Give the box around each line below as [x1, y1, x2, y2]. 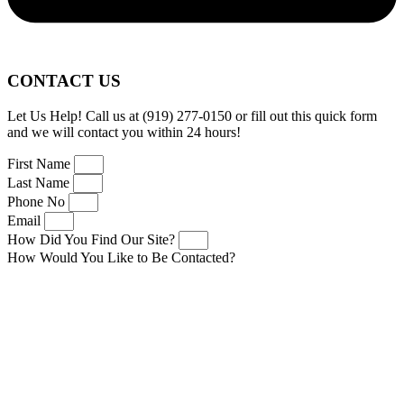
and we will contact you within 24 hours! [7, 124, 241, 140]
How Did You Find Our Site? [7, 231, 179, 247]
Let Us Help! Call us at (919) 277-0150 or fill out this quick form [7, 107, 377, 124]
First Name [7, 155, 74, 171]
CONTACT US [7, 71, 121, 91]
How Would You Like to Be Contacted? [7, 249, 235, 265]
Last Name [7, 174, 73, 190]
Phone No [7, 193, 69, 209]
